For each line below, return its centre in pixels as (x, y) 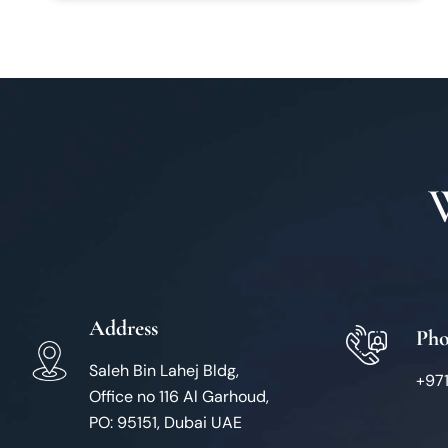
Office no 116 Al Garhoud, (179, 396)
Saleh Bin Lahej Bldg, (164, 370)
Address (124, 328)
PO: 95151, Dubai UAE (166, 422)
